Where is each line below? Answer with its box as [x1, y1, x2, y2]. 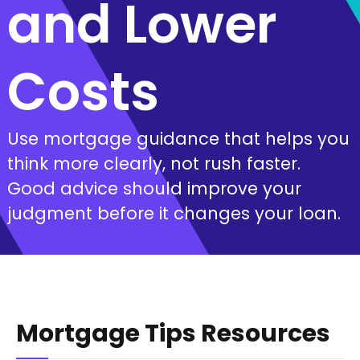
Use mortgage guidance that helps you [6, 126, 350, 150]
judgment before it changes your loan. [6, 201, 341, 225]
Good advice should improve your [6, 176, 301, 200]
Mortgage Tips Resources [16, 316, 330, 350]
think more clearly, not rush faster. [6, 151, 301, 175]
